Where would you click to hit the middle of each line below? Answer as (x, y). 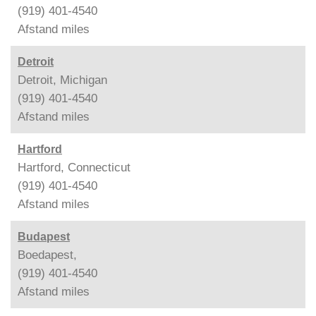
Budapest (44, 236)
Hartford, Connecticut (74, 167)
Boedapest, (47, 255)
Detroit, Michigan (62, 80)
